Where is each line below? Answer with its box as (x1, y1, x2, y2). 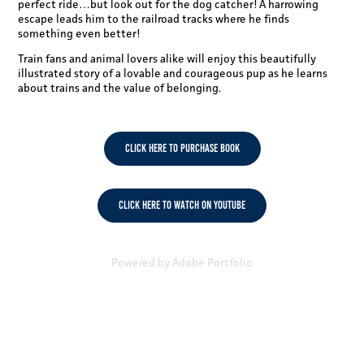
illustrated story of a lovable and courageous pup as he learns (18, 65, 328, 80)
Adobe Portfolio (172, 254, 253, 270)
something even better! (18, 25, 143, 41)
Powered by (111, 254, 172, 270)
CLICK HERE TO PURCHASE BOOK (124, 141, 240, 154)
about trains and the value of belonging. (18, 80, 222, 95)
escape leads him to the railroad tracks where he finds (18, 11, 290, 26)
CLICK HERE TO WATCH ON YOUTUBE (119, 198, 245, 211)
